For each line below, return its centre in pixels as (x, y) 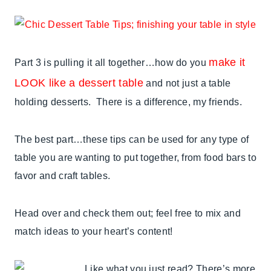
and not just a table (188, 83)
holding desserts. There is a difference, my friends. (128, 102)
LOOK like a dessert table (79, 83)
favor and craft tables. (63, 176)
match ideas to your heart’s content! (94, 232)
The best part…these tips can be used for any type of (132, 140)
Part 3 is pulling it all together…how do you (112, 63)
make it (227, 63)
